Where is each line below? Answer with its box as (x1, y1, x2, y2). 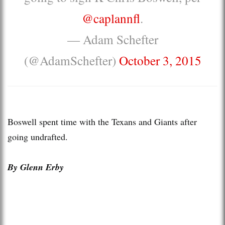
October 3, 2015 (119, 51, 201, 69)
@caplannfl (82, 9, 140, 27)
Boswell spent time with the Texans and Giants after (8, 115, 197, 128)
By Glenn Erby (8, 160, 64, 173)
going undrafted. (8, 130, 68, 143)
